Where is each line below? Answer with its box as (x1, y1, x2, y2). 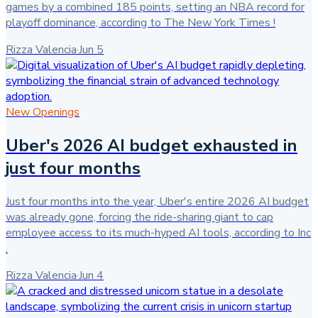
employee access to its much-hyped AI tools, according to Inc (6, 224, 311, 241)
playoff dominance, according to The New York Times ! (6, 15, 275, 31)
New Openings (6, 104, 79, 121)
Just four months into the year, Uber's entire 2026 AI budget (6, 193, 309, 209)
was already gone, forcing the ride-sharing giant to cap (6, 209, 273, 225)
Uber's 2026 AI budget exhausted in (6, 134, 297, 158)
